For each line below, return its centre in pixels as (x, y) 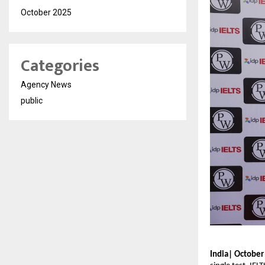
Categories (60, 66)
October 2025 (46, 12)
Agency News (46, 85)
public (32, 101)
